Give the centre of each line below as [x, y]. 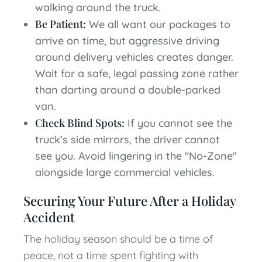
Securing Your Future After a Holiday [130, 201]
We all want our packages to [158, 24]
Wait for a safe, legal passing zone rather [137, 73]
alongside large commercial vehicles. [125, 172]
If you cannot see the [178, 123]
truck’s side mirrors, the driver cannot [127, 139]
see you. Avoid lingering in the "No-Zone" [136, 156]
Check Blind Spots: [80, 123]
